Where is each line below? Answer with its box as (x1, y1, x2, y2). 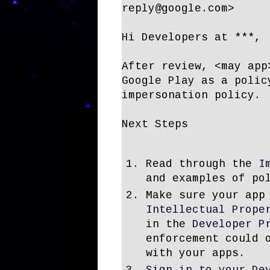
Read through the (146, 157, 259, 170)
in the (146, 218, 192, 231)
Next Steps (122, 118, 188, 131)
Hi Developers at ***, (122, 31, 261, 44)
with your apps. (146, 247, 245, 260)
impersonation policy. (122, 89, 261, 102)
